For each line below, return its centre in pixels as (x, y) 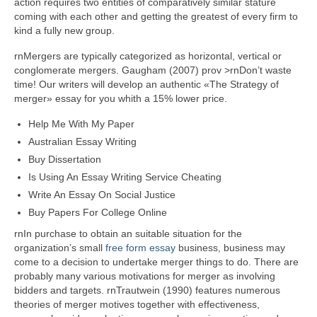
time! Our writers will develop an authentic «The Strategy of (146, 84)
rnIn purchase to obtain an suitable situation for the (128, 234)
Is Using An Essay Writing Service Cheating (125, 177)
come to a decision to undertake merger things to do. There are (156, 262)
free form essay (140, 248)
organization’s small (60, 248)
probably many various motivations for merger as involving (145, 276)
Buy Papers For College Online (98, 212)
